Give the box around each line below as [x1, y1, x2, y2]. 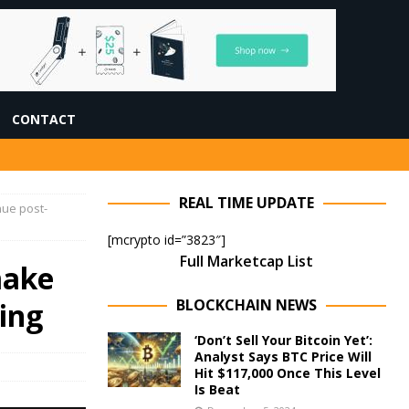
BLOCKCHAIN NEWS [176, 295, 318, 315]
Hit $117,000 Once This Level [194, 364, 381, 382]
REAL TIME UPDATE [179, 193, 315, 213]
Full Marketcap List [180, 251, 314, 271]
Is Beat [194, 381, 240, 398]
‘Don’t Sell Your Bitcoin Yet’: [194, 331, 372, 349]
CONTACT [12, 110, 76, 128]
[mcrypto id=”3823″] [107, 231, 225, 248]
